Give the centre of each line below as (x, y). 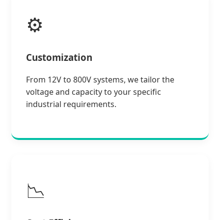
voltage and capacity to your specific (94, 92)
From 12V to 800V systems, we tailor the (100, 79)
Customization (59, 57)
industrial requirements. (71, 104)
